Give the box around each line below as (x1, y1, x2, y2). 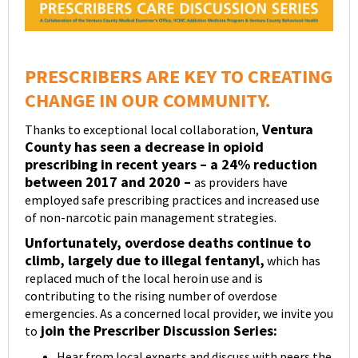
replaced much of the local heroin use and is (25, 270, 263, 287)
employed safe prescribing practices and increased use (25, 192, 320, 209)
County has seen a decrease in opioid (25, 137, 264, 157)
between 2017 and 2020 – (25, 173, 194, 192)
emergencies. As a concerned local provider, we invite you (25, 305, 333, 322)
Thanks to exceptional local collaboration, (25, 121, 259, 138)
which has (265, 253, 320, 269)
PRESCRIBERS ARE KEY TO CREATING (25, 64, 332, 89)
